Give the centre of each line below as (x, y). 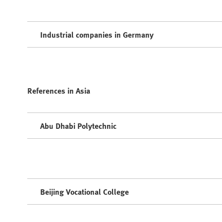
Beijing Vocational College (84, 192)
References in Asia (59, 90)
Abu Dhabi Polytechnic (78, 126)
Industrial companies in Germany (97, 34)
